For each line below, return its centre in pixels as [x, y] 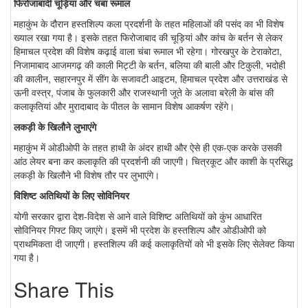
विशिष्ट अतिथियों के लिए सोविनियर [71, 195]
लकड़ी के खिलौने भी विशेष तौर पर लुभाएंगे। [87, 174]
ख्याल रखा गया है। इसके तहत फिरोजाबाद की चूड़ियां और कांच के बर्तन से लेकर [148, 37]
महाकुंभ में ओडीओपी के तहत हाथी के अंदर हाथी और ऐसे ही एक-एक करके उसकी [148, 147]
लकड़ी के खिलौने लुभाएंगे [55, 126]
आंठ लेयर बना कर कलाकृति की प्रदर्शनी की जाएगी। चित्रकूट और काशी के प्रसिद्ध [153, 161]
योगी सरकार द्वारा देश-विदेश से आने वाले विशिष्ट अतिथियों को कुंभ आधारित [138, 216]
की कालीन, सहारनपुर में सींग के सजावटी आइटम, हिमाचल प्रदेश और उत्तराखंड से [151, 78]
